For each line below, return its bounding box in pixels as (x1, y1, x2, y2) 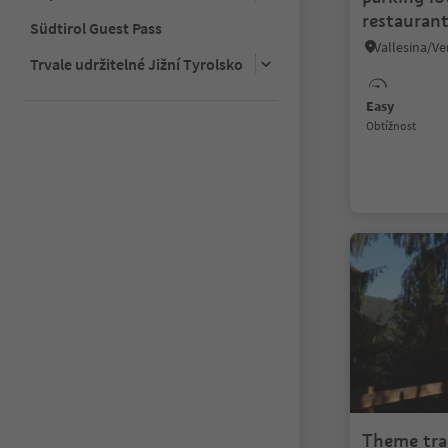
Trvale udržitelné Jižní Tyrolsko (30, 53, 243, 74)
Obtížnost (374, 118, 416, 133)
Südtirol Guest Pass (30, 17, 162, 38)
